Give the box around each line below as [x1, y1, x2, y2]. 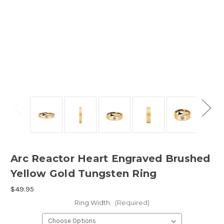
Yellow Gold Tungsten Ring [10, 167, 157, 180]
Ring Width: [74, 198, 113, 207]
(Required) [115, 198, 150, 207]
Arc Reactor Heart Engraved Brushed [10, 152, 210, 165]
